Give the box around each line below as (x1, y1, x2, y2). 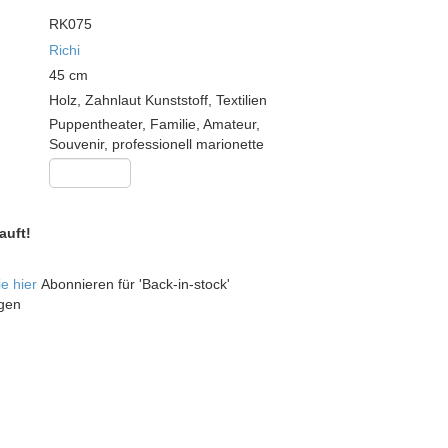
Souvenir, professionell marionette (49, 136, 264, 153)
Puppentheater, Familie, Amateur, (49, 116, 260, 133)
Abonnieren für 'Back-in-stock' (41, 276, 230, 292)
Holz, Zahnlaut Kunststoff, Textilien (49, 92, 267, 109)
